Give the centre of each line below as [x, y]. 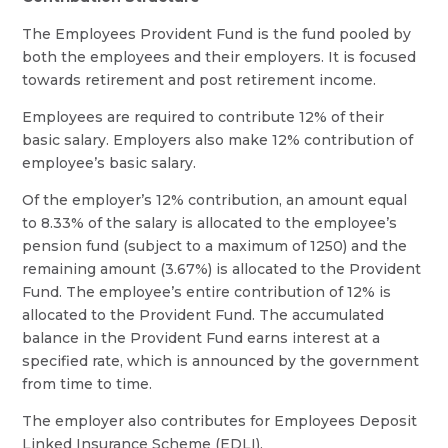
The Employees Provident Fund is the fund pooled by [217, 34]
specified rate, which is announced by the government [221, 361]
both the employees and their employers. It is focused [219, 57]
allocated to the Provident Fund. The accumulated [203, 315]
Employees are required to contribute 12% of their [203, 117]
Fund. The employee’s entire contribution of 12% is [207, 292]
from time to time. [87, 384]
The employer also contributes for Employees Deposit [220, 421]
